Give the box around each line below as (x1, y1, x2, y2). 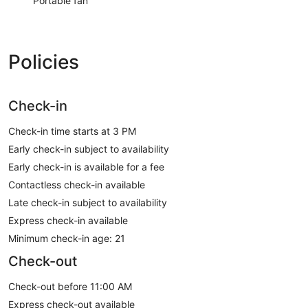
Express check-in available (8, 214, 128, 226)
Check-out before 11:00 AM (8, 280, 132, 292)
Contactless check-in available (8, 178, 145, 190)
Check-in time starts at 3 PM (8, 124, 136, 137)
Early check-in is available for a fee (8, 160, 164, 173)
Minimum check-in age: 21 (8, 232, 125, 244)
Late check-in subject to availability (8, 196, 167, 208)
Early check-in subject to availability (8, 142, 169, 155)
